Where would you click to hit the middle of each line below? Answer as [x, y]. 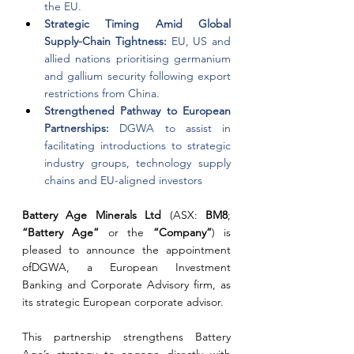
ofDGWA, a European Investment [126, 267]
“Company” [182, 232]
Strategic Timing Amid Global [137, 24]
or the [130, 232]
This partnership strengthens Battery [126, 337]
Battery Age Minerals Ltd [96, 215]
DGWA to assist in [175, 128]
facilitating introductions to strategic [137, 145]
